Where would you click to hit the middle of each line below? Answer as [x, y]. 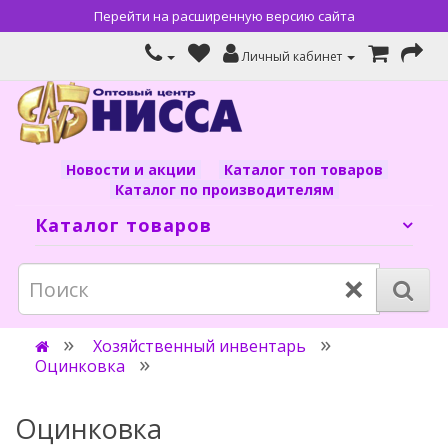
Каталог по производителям [224, 189]
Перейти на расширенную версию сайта [224, 16]
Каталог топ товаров [303, 169]
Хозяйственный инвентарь [199, 346]
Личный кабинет [292, 56]
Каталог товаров [123, 225]
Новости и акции [130, 169]
